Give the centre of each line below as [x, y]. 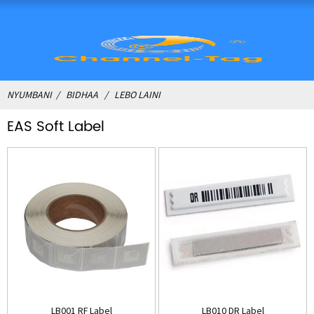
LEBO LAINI [137, 95]
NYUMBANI [29, 95]
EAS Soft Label [56, 127]
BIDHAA [82, 95]
